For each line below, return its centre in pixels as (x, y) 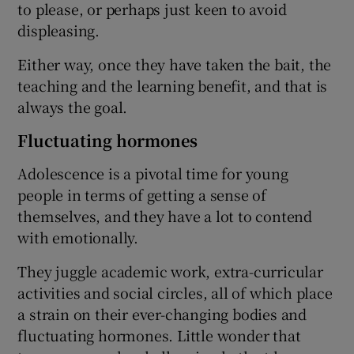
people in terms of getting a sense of (142, 194)
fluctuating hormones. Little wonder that (159, 335)
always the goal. (73, 106)
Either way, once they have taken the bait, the (175, 64)
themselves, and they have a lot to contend (165, 215)
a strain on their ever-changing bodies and (162, 313)
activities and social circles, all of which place (175, 292)
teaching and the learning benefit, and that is (173, 85)
